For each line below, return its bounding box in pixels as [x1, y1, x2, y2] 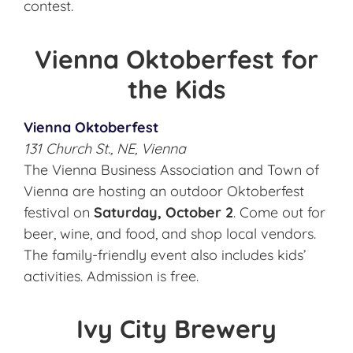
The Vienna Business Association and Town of [24, 160, 319, 179]
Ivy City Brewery [76, 313, 277, 345]
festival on [24, 203, 94, 221]
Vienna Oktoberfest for [35, 43, 318, 75]
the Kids [128, 72, 225, 105]
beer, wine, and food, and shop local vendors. [24, 224, 316, 243]
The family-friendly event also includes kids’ [24, 245, 306, 264]
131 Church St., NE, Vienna [24, 139, 186, 158]
